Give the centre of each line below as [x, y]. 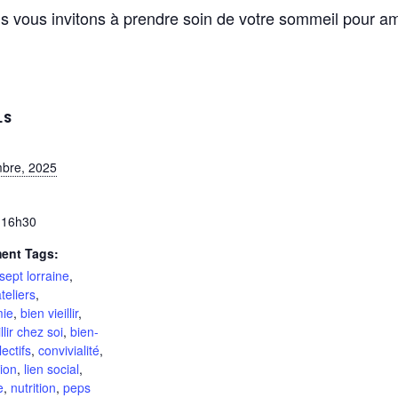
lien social [52, 369]
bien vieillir [49, 313]
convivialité [69, 350]
